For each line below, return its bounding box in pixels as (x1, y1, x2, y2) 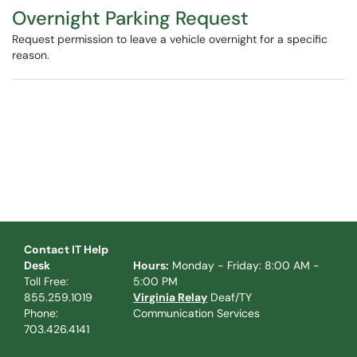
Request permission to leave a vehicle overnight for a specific (12, 32, 328, 46)
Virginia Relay (133, 290, 208, 304)
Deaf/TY (207, 290, 253, 304)
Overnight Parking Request (12, 6, 249, 30)
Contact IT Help (24, 242, 108, 257)
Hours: (133, 258, 170, 273)
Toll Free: (24, 274, 69, 288)
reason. (12, 48, 49, 62)
